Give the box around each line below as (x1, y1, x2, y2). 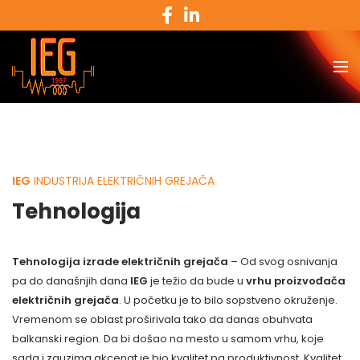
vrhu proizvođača (246, 273, 346, 288)
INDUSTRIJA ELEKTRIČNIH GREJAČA (31, 173, 215, 189)
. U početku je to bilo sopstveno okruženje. (119, 292, 337, 308)
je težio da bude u (148, 273, 246, 288)
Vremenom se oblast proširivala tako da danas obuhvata (12, 312, 313, 327)
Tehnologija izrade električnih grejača (12, 254, 228, 269)
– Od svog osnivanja (228, 254, 337, 269)
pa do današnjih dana (12, 273, 130, 288)
